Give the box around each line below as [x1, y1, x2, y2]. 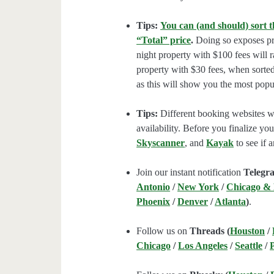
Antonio [136, 182, 171, 193]
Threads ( [190, 226, 231, 237]
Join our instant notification [136, 167, 244, 178]
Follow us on [136, 226, 190, 237]
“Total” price [136, 35, 191, 46]
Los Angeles [178, 240, 228, 251]
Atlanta [215, 196, 246, 207]
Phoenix [136, 196, 171, 207]
